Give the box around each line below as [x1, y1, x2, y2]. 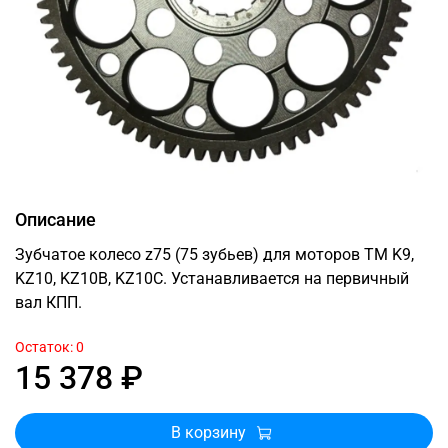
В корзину [171, 422, 246, 442]
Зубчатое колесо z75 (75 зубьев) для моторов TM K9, [15, 244, 414, 264]
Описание [15, 208, 96, 230]
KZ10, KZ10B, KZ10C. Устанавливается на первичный [15, 268, 409, 288]
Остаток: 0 [15, 338, 84, 356]
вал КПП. [15, 292, 82, 312]
